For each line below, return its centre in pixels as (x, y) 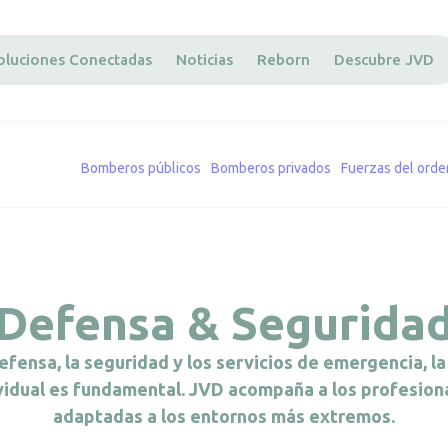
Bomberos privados (271, 167)
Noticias (204, 59)
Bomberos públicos (141, 167)
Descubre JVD (384, 59)
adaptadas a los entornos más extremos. (224, 416)
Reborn (283, 59)
